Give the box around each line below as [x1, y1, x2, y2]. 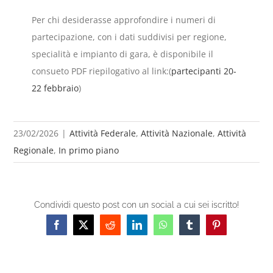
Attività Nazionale [141, 127, 213, 140]
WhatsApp [162, 224, 204, 234]
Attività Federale [69, 127, 136, 140]
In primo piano [58, 144, 119, 157]
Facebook [55, 224, 94, 234]
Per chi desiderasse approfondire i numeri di [32, 14, 216, 26]
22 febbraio [32, 82, 79, 94]
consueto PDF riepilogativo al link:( [32, 65, 172, 77]
